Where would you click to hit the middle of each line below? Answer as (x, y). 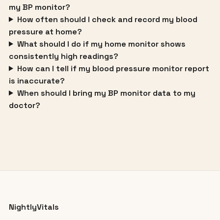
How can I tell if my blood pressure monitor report (113, 68)
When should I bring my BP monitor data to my (106, 93)
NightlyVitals (34, 207)
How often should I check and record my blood (107, 19)
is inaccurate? (37, 81)
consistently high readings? (63, 56)
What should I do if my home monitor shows (101, 44)
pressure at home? (45, 31)
